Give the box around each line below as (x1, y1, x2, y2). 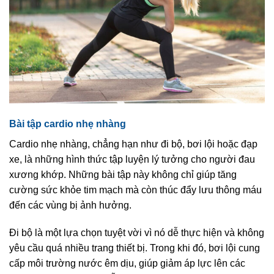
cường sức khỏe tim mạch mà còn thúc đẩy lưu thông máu (9, 184, 262, 195)
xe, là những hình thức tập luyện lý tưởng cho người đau (9, 154, 255, 165)
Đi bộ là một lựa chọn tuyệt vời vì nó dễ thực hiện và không (9, 228, 264, 239)
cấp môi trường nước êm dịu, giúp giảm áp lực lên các (9, 258, 245, 269)
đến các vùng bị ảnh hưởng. (9, 199, 131, 210)
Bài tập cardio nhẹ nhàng (9, 118, 126, 129)
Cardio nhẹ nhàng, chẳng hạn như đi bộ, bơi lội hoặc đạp (9, 138, 257, 149)
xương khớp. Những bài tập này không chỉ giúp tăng (9, 169, 237, 180)
